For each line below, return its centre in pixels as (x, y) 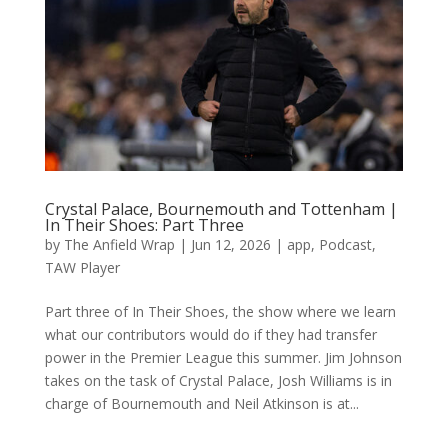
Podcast (345, 244)
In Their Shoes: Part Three (144, 224)
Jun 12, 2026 (230, 244)
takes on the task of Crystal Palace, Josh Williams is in (218, 380)
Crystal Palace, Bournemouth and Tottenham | (221, 208)
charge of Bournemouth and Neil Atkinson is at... (201, 403)
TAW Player (82, 267)
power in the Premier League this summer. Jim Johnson (223, 357)
